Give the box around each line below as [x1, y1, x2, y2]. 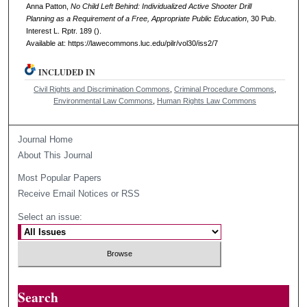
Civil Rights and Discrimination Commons [34, 84, 171, 93]
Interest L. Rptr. [25, 26, 77, 35]
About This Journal [18, 149, 93, 160]
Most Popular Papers [18, 172, 102, 183]
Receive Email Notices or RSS [18, 188, 140, 199]
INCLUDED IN [38, 66, 96, 78]
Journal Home [18, 134, 73, 145]
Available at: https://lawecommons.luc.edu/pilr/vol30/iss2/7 [25, 38, 218, 47]
